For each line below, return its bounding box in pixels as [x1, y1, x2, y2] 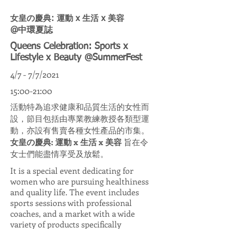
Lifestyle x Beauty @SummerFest [10, 53, 145, 62]
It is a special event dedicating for [10, 165, 133, 176]
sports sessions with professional [10, 197, 132, 208]
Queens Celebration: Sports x [10, 42, 128, 51]
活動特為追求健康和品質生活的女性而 [10, 101, 149, 112]
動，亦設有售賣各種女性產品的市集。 [10, 125, 149, 135]
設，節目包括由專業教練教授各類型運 [10, 113, 149, 124]
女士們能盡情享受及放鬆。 [10, 148, 108, 159]
